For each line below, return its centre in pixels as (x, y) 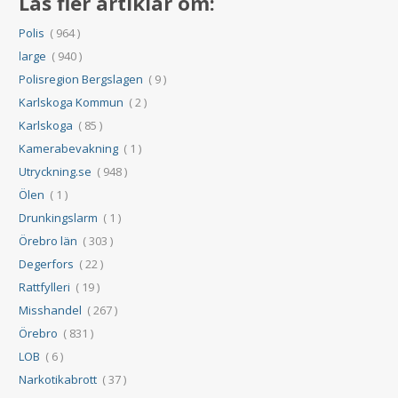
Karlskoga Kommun (72, 103)
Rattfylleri (45, 287)
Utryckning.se (56, 172)
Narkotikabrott (58, 380)
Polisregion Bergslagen (81, 80)
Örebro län (48, 241)
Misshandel (51, 310)
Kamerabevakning (69, 149)
